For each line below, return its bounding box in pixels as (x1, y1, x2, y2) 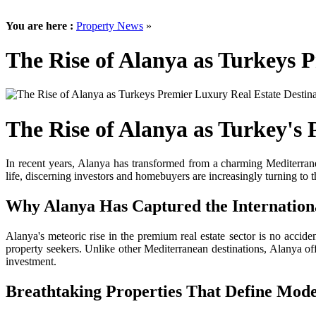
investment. (6, 255, 56, 268)
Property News (76, 19, 143, 32)
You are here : (6, 19, 76, 32)
